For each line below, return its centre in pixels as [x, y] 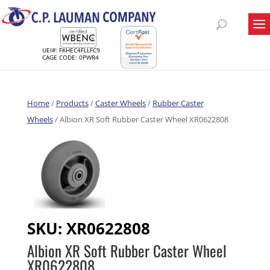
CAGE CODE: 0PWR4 [71, 57]
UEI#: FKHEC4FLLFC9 [71, 50]
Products [72, 103]
